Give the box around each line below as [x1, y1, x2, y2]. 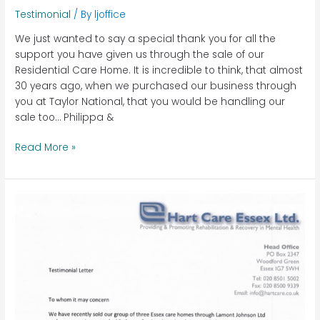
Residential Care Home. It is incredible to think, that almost [15, 63, 304, 77]
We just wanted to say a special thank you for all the [15, 31, 276, 46]
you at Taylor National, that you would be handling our [15, 94, 286, 109]
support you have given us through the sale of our [15, 47, 265, 61]
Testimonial [15, 7, 71, 21]
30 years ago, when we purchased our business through [15, 79, 297, 93]
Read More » [15, 141, 76, 155]
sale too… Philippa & [15, 110, 114, 124]
